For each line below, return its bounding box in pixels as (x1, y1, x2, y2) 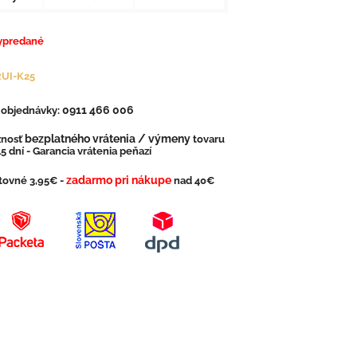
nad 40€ (171, 175, 214, 187)
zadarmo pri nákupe (66, 174, 171, 187)
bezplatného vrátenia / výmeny (25, 132, 190, 146)
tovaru (190, 133, 225, 146)
